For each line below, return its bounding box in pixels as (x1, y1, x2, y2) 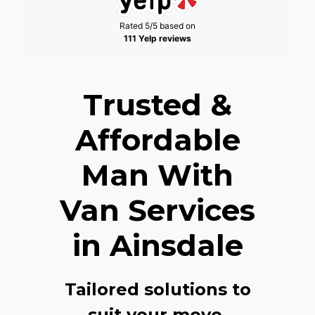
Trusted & (83, 86, 232, 123)
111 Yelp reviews (124, 32, 191, 44)
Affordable (75, 121, 240, 158)
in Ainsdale (72, 226, 243, 264)
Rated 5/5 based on (120, 20, 195, 31)
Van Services (60, 191, 255, 229)
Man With (82, 156, 233, 193)
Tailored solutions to (64, 278, 251, 300)
